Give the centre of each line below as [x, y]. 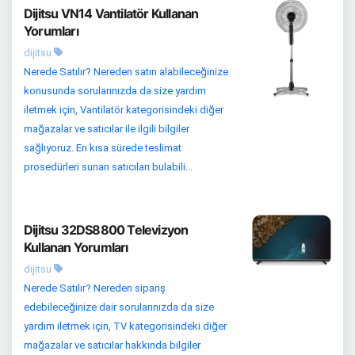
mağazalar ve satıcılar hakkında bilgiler [112, 345]
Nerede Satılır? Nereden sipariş [95, 288]
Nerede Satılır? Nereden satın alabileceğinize [126, 72]
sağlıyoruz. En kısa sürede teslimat [103, 148]
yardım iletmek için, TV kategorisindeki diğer [125, 326]
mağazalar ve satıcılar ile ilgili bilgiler [107, 129]
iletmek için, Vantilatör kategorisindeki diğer [124, 110]
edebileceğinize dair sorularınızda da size [119, 307]
